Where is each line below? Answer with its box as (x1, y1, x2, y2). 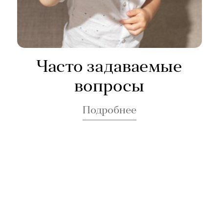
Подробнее (82, 106, 136, 116)
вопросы (74, 79, 145, 96)
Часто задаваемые (36, 59, 183, 76)
